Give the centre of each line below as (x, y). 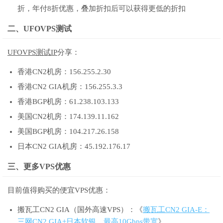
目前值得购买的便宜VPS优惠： (59, 190)
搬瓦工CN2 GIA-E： (176, 210)
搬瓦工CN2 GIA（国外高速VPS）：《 (80, 210)
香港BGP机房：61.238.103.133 (68, 102)
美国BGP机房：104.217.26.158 (68, 132)
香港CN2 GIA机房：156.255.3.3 (70, 87)
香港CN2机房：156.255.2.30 (64, 72)
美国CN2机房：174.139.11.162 (68, 117)
